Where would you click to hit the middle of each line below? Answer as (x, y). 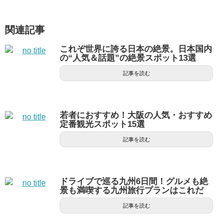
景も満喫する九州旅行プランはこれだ (132, 190)
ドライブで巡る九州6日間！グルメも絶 (134, 181)
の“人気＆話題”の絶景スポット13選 (128, 58)
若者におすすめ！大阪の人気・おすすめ (136, 115)
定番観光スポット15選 (102, 124)
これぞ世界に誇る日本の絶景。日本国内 (136, 49)
